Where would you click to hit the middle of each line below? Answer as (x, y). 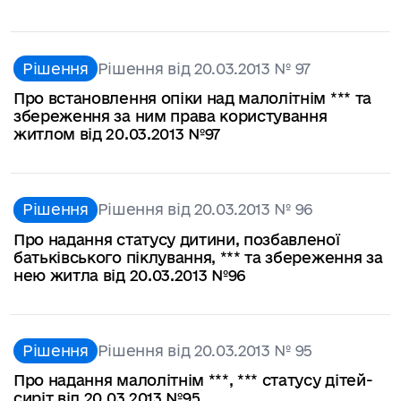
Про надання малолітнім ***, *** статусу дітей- (193, 380)
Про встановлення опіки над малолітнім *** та (192, 98)
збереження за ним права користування (171, 115)
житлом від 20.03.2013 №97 (117, 133)
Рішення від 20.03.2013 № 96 (205, 209)
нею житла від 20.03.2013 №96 (130, 275)
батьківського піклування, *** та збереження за (198, 257)
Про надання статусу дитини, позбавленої (177, 239)
